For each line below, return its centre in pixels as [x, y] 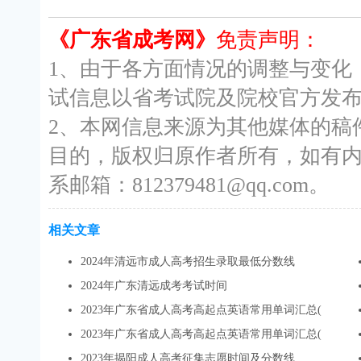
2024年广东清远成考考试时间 [154, 286]
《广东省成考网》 [132, 40]
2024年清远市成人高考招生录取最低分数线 [188, 261]
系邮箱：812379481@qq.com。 [189, 185]
